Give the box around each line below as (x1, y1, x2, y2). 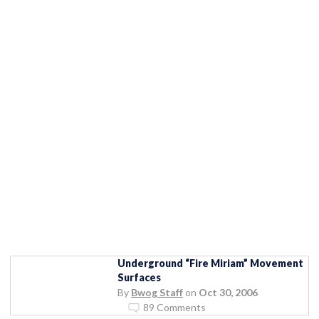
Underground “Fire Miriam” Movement (117, 256, 303, 269)
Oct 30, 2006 (199, 286, 258, 298)
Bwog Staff (131, 286, 183, 298)
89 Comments (143, 300, 206, 313)
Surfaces (117, 271, 161, 283)
